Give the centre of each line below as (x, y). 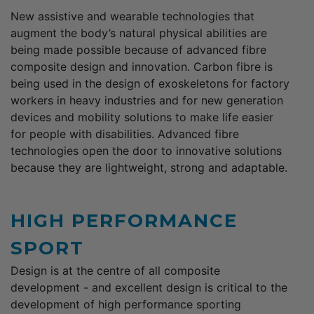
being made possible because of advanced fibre (138, 49)
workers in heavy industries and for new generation (147, 100)
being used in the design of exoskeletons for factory (150, 83)
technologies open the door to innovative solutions (146, 150)
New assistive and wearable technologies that (132, 16)
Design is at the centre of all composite (115, 270)
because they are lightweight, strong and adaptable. (149, 167)
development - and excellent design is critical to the (149, 287)
